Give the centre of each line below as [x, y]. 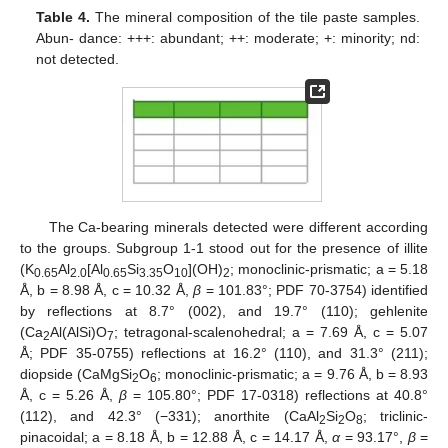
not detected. [78, 58]
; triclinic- [395, 415]
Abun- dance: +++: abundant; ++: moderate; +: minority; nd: [228, 37]
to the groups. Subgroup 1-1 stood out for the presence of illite [224, 247]
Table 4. [63, 16]
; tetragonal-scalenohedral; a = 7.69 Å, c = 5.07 [271, 331]
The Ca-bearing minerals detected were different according [238, 226]
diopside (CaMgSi [76, 373]
